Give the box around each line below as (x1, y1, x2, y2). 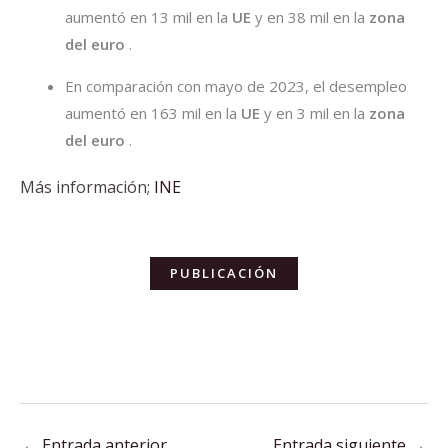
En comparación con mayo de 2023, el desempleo (65, 75, 407, 96)
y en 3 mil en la (260, 102, 369, 123)
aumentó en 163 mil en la (65, 102, 241, 123)
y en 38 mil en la (251, 6, 369, 27)
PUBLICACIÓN (170, 264, 278, 283)
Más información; (20, 176, 154, 199)
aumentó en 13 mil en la (65, 6, 232, 27)
